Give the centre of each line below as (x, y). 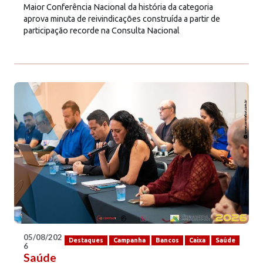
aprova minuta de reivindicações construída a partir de (122, 18)
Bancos (167, 240)
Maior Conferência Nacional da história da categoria (118, 7)
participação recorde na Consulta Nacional (102, 30)
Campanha (129, 240)
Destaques (86, 240)
